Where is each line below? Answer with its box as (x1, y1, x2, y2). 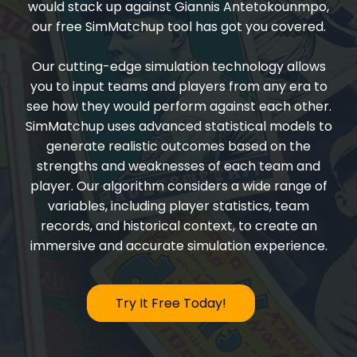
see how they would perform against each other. (25, 97, 331, 116)
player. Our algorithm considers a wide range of (29, 177, 328, 195)
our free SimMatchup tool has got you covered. (31, 18, 326, 36)
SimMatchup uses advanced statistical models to (25, 117, 332, 135)
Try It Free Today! (115, 294, 226, 312)
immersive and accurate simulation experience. (29, 237, 328, 255)
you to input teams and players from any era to (29, 77, 328, 96)
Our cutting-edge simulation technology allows (31, 57, 326, 76)
